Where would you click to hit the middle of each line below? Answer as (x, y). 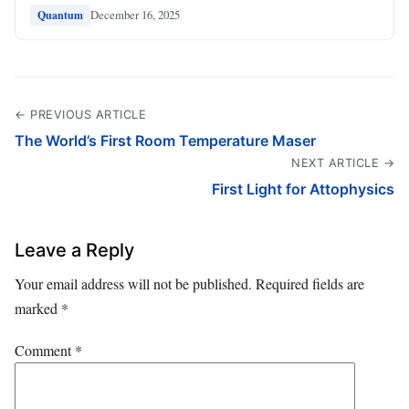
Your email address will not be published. (133, 283)
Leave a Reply (74, 250)
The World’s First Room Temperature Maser (165, 140)
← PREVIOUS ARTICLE (80, 114)
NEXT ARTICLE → (343, 163)
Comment (45, 350)
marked (38, 308)
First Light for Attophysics (303, 189)
